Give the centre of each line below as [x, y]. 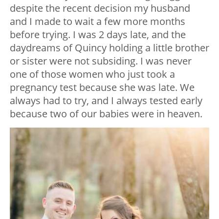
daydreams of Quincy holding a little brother [109, 48]
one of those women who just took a [92, 74]
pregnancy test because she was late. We [102, 88]
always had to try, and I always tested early [106, 101]
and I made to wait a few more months [98, 22]
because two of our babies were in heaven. [106, 114]
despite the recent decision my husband [100, 8]
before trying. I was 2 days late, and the [98, 35]
